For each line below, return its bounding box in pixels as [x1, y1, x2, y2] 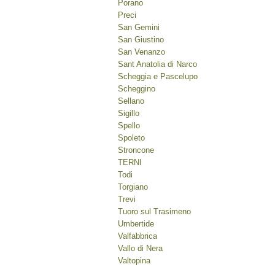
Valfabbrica [118, 231, 157, 241]
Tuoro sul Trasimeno [118, 207, 191, 216]
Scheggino [118, 84, 155, 93]
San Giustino [118, 35, 164, 44]
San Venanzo [118, 47, 165, 56]
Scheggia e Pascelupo [118, 72, 198, 81]
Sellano [118, 96, 144, 106]
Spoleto [118, 133, 145, 142]
